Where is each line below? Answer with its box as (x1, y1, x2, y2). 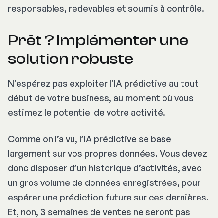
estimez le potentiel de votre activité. (8, 107, 165, 118)
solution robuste (8, 50, 133, 68)
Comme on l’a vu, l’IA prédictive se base (8, 133, 171, 145)
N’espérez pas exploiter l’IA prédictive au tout (8, 78, 199, 89)
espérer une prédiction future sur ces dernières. (8, 192, 209, 203)
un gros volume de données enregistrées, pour (8, 177, 200, 188)
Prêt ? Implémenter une (8, 32, 188, 50)
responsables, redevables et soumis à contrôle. (8, 3, 204, 14)
